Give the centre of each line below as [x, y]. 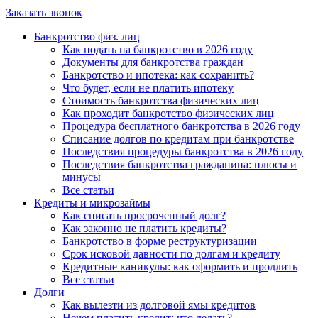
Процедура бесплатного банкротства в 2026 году [181, 126]
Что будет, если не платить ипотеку [148, 88]
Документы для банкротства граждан [153, 62]
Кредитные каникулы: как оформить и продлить [180, 267]
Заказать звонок [44, 12]
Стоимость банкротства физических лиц [161, 100]
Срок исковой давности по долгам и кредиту [171, 254]
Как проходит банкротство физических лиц [168, 113]
